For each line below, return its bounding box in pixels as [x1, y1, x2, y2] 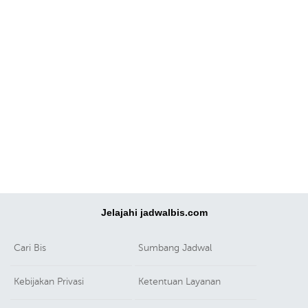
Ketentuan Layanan [138, 276, 221, 287]
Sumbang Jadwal [138, 243, 212, 254]
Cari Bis [14, 243, 46, 254]
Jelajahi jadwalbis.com [100, 207, 208, 219]
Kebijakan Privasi [14, 276, 84, 287]
